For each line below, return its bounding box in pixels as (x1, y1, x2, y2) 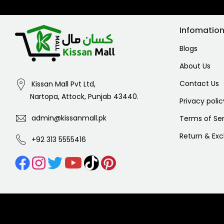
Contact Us (179, 78, 219, 89)
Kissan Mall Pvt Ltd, (29, 79, 95, 89)
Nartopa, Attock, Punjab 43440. (30, 91, 138, 102)
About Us (179, 61, 210, 71)
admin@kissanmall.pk (31, 112, 106, 123)
